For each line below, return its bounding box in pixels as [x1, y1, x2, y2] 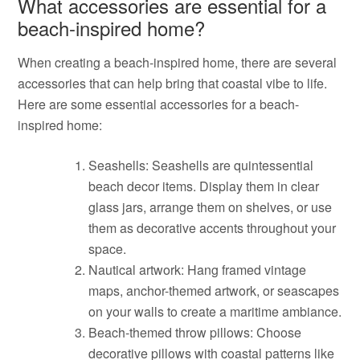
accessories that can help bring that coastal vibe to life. [18, 74, 328, 92]
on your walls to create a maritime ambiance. [88, 302, 342, 321]
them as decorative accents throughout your [88, 219, 337, 237]
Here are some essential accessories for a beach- [18, 95, 300, 113]
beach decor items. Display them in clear [88, 177, 320, 195]
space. [88, 239, 127, 258]
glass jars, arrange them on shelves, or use [88, 198, 333, 216]
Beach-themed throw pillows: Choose [88, 323, 302, 342]
